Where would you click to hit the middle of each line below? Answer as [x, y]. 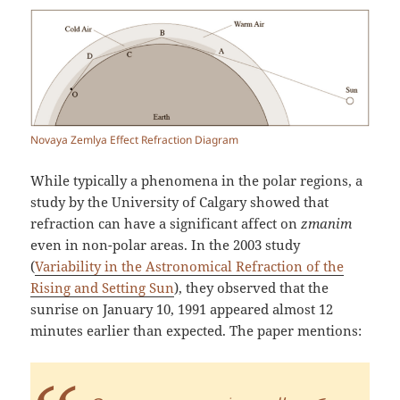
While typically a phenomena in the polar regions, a [197, 181]
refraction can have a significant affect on [166, 224]
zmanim [327, 224]
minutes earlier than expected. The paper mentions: [196, 331]
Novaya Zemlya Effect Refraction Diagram [135, 140]
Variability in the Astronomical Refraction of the [190, 267]
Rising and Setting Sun [103, 288]
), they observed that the [252, 288]
